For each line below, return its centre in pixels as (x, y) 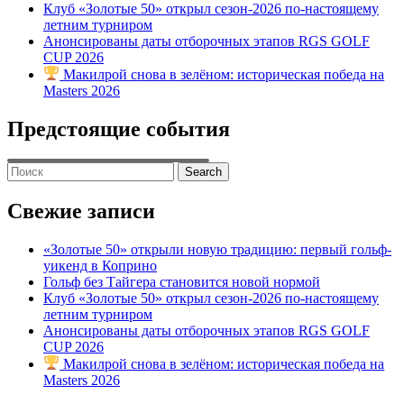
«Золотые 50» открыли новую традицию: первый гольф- (217, 250)
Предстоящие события (119, 129)
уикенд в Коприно (100, 266)
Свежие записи (81, 211)
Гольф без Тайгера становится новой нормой (182, 282)
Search (26, 170)
